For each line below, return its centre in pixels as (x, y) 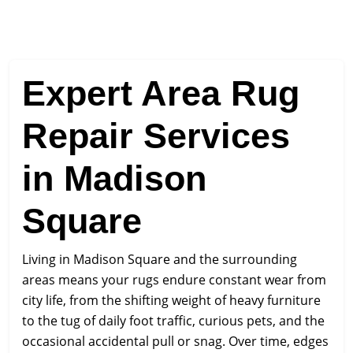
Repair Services (156, 136)
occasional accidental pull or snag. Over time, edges (175, 341)
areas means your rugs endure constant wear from (174, 280)
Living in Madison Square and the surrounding (160, 259)
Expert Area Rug (161, 93)
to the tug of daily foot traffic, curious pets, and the (173, 321)
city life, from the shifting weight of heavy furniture (171, 300)
